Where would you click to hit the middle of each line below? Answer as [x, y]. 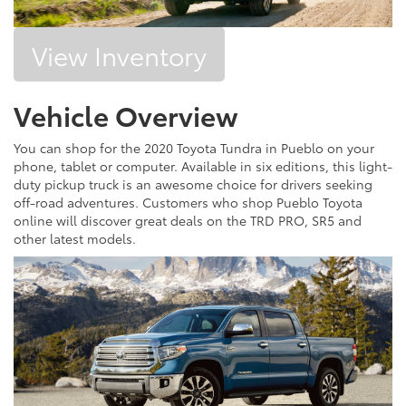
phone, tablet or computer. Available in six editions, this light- [203, 166]
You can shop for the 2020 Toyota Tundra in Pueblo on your [194, 148]
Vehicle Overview [126, 115]
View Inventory [119, 55]
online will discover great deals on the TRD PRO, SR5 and [188, 221]
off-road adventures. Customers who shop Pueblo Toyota [188, 203]
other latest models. [75, 239]
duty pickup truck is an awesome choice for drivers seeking [193, 184]
